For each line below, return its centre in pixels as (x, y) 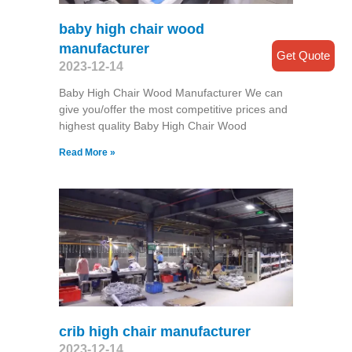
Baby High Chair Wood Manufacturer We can (170, 93)
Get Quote (303, 55)
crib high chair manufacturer (154, 331)
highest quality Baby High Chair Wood (152, 126)
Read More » (87, 153)
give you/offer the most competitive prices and (173, 110)
